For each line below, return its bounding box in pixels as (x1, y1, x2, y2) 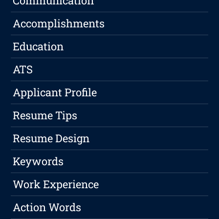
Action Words (13, 200, 82, 215)
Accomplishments (13, 16, 105, 31)
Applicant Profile (13, 85, 97, 100)
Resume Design (13, 131, 90, 146)
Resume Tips (13, 108, 78, 123)
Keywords (13, 154, 64, 169)
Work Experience (13, 177, 99, 192)
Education (13, 39, 64, 54)
